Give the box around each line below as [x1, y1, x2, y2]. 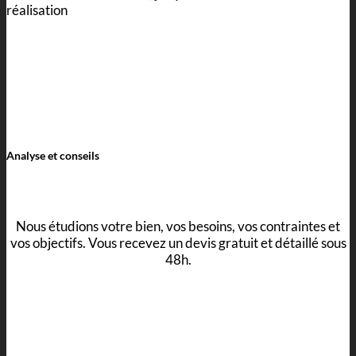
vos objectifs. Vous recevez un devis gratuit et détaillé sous [10, 234, 346, 252]
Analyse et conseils [6, 149, 99, 163]
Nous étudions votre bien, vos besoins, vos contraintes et [16, 218, 340, 235]
